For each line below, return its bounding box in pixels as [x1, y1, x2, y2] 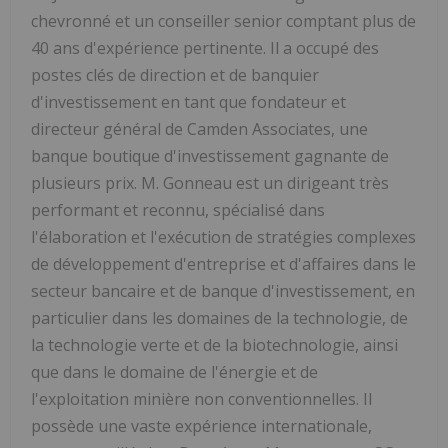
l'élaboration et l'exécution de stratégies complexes [31, 225, 416, 248]
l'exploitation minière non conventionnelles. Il [31, 387, 372, 410]
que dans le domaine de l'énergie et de [31, 360, 318, 383]
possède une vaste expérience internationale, [31, 414, 372, 437]
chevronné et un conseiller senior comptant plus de [31, 9, 416, 32]
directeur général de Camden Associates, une [31, 117, 368, 140]
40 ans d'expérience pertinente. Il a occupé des [31, 36, 379, 59]
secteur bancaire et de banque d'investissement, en [31, 279, 415, 302]
